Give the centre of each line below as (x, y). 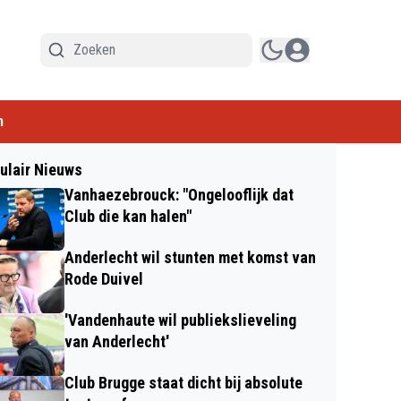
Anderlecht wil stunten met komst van (190, 257)
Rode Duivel (104, 279)
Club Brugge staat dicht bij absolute (183, 383)
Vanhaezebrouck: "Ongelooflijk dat (179, 195)
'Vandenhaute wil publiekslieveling (180, 320)
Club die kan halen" (128, 216)
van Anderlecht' (117, 341)
